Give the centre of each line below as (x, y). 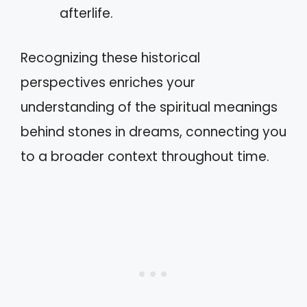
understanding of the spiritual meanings (149, 107)
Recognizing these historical (110, 58)
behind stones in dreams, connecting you (153, 132)
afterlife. (86, 13)
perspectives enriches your (108, 82)
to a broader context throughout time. (145, 156)
